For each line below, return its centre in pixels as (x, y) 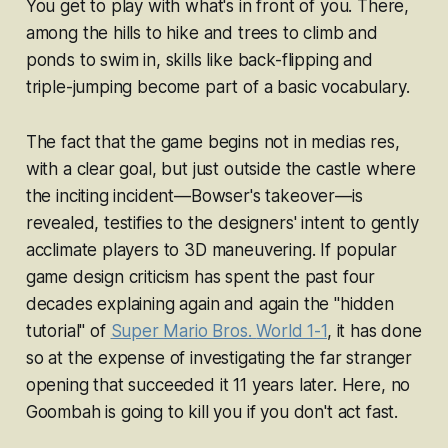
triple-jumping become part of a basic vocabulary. (217, 87)
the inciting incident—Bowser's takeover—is (194, 196)
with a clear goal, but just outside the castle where (220, 169)
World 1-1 (291, 331)
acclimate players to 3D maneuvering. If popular (211, 250)
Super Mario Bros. (183, 331)
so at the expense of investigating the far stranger (219, 358)
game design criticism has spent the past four (200, 277)
